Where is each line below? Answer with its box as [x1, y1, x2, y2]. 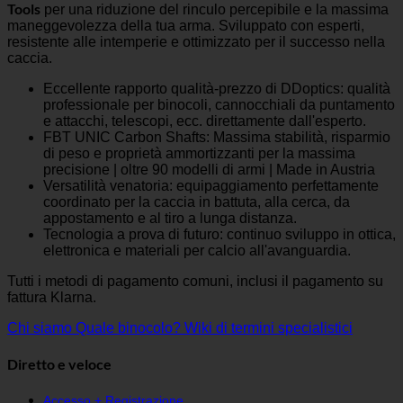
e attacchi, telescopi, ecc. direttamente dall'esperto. [43, 113, 366, 130]
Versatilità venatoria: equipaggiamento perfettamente [43, 178, 379, 194]
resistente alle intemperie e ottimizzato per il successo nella [7, 34, 385, 50]
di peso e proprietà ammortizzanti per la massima [43, 146, 355, 162]
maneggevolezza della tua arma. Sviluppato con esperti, [7, 18, 364, 34]
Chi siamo [7, 320, 72, 336]
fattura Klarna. [7, 290, 96, 306]
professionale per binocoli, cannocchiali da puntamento [43, 97, 395, 113]
